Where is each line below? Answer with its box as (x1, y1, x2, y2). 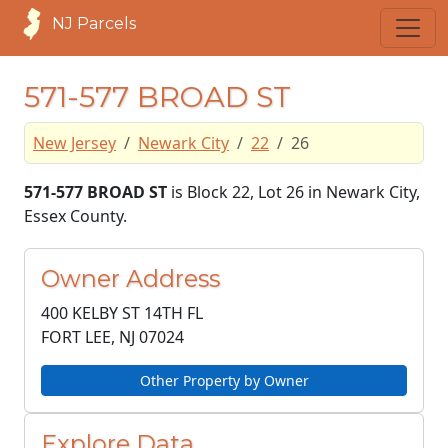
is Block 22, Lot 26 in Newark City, (167, 181, 420, 203)
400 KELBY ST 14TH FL (41, 302, 203, 324)
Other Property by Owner (139, 371, 309, 390)
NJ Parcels (52, 14, 136, 33)
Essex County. (24, 205, 127, 227)
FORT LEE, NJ (41, 326, 135, 348)
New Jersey (33, 132, 116, 154)
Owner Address (41, 264, 220, 293)
